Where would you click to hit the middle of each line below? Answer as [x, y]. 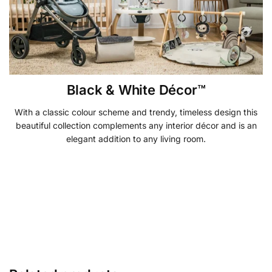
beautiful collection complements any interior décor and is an [136, 125]
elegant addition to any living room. [136, 138]
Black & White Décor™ [136, 90]
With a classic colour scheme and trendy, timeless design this [136, 112]
